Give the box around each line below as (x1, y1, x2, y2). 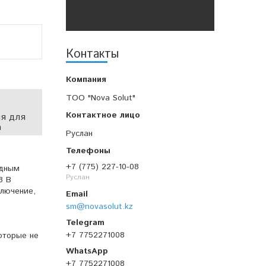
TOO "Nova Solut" (66, 91, 135, 104)
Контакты (66, 45, 119, 63)
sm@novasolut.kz (66, 200, 133, 213)
